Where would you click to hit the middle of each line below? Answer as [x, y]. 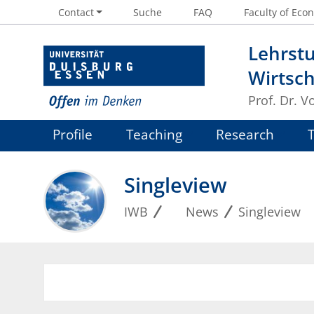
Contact [76, 12]
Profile [73, 135]
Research [245, 135]
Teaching [154, 135]
